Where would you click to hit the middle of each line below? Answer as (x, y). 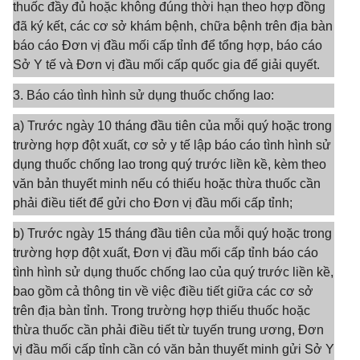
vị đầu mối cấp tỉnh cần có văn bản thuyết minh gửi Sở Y (174, 349)
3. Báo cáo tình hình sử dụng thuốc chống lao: (143, 95)
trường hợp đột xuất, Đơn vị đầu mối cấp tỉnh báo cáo (166, 253)
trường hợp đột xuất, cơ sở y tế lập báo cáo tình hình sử (172, 145)
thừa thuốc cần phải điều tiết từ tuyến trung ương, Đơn (168, 330)
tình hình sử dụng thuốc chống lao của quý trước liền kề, (173, 272)
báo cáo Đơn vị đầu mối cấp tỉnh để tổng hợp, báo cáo (168, 45)
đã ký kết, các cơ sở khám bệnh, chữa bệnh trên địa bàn (173, 26)
